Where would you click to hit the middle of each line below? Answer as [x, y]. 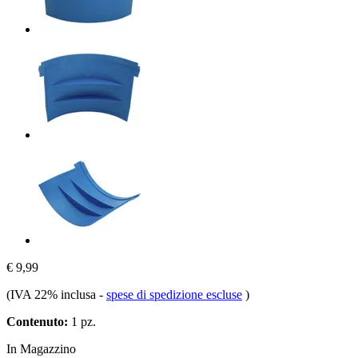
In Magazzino [41, 348]
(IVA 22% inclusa [53, 294]
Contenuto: [37, 321]
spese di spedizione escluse [174, 294]
